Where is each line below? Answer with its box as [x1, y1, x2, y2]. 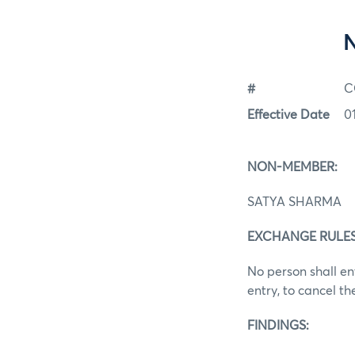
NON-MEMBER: [247, 160, 338, 174]
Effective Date [247, 108, 330, 121]
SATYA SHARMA [247, 195, 342, 208]
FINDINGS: [247, 319, 309, 332]
